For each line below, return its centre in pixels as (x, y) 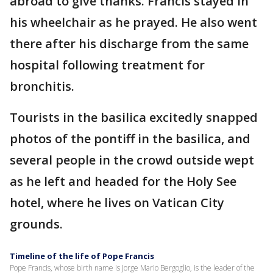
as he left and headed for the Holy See (123, 182)
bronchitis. (42, 87)
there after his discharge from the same (129, 44)
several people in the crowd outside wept (132, 160)
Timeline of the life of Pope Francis (82, 256)
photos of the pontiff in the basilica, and (130, 139)
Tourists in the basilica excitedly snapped (134, 118)
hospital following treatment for (107, 65)
